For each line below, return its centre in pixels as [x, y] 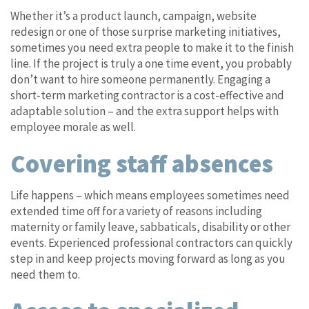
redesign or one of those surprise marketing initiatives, [146, 31]
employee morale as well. [73, 127]
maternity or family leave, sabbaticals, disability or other [150, 227]
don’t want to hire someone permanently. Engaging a [140, 79]
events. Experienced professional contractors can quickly [151, 242]
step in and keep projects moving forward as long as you [148, 258]
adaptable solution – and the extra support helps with [144, 111]
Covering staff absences [142, 163]
